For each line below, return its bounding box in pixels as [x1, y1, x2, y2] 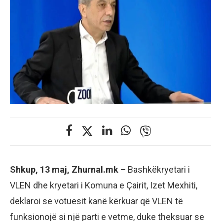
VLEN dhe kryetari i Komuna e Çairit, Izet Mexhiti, [10, 180, 197, 191]
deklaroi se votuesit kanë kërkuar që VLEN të [10, 196, 183, 207]
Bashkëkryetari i [128, 164, 190, 175]
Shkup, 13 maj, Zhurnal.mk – [10, 164, 128, 175]
